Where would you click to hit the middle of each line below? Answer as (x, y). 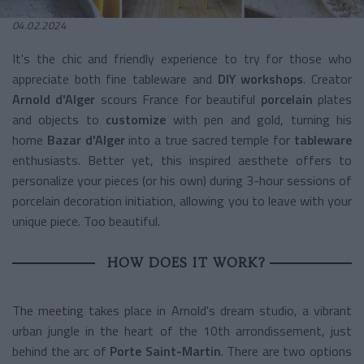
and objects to (59, 119)
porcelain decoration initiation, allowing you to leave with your (182, 200)
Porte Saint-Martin (165, 351)
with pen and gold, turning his (262, 119)
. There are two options (286, 351)
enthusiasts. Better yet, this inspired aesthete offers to (182, 160)
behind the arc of (61, 351)
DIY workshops (260, 78)
